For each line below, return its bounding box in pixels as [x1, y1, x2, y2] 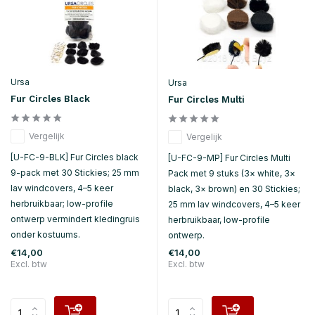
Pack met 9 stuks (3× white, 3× [168, 167, 295, 179]
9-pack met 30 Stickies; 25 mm [11, 167, 139, 179]
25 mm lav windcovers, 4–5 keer [168, 198, 300, 210]
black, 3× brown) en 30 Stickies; [168, 183, 300, 194]
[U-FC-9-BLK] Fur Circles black [11, 152, 139, 163]
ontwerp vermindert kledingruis [11, 214, 140, 225]
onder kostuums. [11, 229, 80, 240]
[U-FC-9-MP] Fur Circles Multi [168, 152, 290, 163]
